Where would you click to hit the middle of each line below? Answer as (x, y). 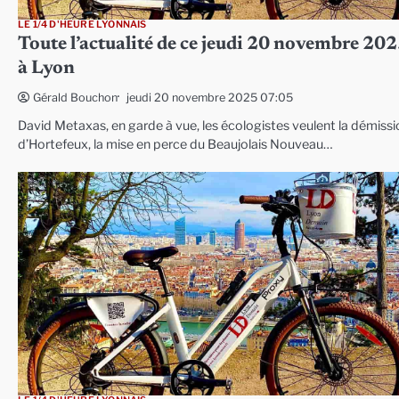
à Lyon (46, 69)
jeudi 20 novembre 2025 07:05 (210, 97)
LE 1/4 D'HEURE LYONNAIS (82, 25)
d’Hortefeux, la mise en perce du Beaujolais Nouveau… (175, 145)
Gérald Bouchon (75, 98)
